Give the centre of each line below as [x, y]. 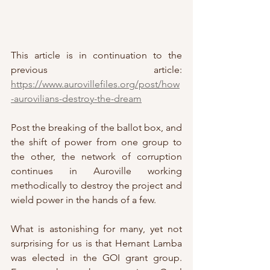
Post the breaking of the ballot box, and [96, 128]
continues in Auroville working [96, 171]
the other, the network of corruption [96, 157]
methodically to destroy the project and [96, 186]
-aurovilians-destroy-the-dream [76, 99]
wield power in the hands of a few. [83, 200]
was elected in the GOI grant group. [96, 258]
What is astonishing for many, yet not [96, 229]
